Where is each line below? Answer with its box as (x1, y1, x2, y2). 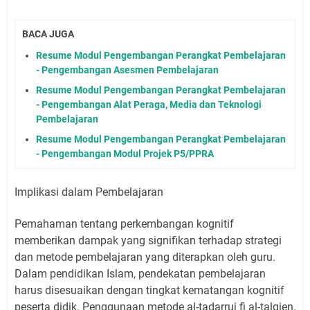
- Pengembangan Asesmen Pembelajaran (36, 64, 219, 75)
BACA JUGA (22, 28, 74, 39)
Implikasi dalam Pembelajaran (15, 185, 163, 199)
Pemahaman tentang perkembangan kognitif (15, 217, 234, 230)
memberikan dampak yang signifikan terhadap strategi (15, 233, 282, 247)
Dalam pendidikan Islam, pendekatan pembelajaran (15, 266, 266, 280)
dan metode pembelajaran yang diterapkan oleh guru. (15, 250, 275, 264)
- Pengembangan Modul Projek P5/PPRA (36, 147, 214, 159)
